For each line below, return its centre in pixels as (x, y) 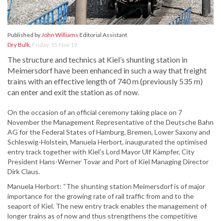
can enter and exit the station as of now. (73, 92)
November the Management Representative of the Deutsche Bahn (110, 122)
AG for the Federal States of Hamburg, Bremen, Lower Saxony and (109, 132)
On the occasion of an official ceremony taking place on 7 (95, 112)
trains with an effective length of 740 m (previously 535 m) (105, 81)
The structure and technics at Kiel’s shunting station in (97, 60)
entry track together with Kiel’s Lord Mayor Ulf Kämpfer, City (101, 152)
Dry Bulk (18, 45)
